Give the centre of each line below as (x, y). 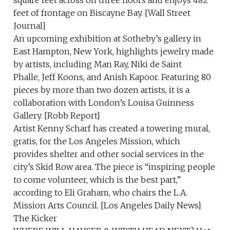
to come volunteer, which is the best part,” (97, 180)
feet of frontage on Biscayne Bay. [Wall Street (102, 13)
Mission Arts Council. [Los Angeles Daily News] (108, 206)
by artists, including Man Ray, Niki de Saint (98, 64)
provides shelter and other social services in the (109, 154)
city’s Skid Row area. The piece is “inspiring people (114, 167)
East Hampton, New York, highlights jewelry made (114, 52)
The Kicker (35, 218)
